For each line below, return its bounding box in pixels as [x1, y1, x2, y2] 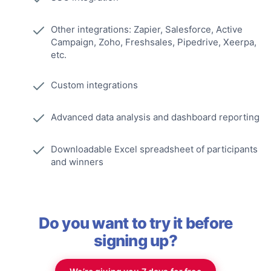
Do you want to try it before [38, 214, 233, 233]
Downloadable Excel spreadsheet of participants [51, 143, 258, 155]
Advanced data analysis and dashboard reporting [51, 111, 260, 123]
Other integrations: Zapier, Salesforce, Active [51, 24, 243, 36]
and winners [51, 156, 103, 168]
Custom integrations [51, 79, 138, 91]
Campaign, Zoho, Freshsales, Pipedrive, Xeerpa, [51, 36, 256, 48]
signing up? [94, 231, 177, 250]
